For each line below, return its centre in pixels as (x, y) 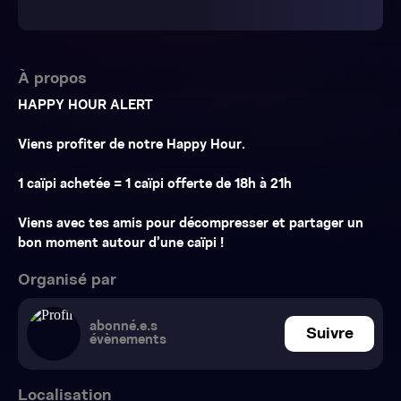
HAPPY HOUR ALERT (85, 106)
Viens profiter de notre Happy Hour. (132, 145)
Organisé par (67, 281)
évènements (128, 341)
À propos (52, 79)
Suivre (329, 334)
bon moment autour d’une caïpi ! (121, 244)
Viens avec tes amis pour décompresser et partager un (191, 224)
